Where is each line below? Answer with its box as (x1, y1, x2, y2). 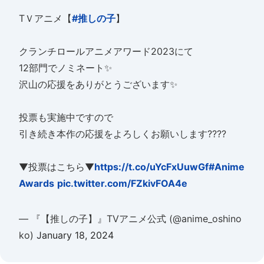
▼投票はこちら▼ (19, 161, 94, 173)
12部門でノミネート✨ (19, 62, 112, 74)
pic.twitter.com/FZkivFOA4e (57, 177, 187, 190)
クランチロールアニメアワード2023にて (19, 45, 193, 58)
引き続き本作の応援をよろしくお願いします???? (19, 128, 226, 140)
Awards (19, 177, 54, 190)
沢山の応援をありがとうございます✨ (19, 78, 177, 91)
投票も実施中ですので (19, 111, 113, 124)
